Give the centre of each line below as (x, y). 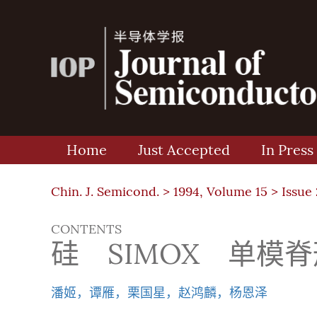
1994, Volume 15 (220, 192)
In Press (287, 150)
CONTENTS (86, 229)
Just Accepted (184, 150)
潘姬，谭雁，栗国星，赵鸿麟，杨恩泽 (159, 293)
